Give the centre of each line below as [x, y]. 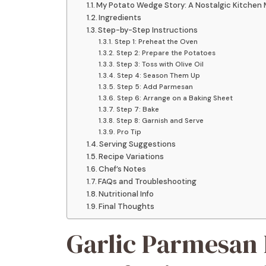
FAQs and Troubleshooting [148, 181]
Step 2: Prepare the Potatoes [166, 53]
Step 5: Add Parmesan [155, 86]
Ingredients [120, 17]
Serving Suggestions [138, 144]
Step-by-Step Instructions [148, 30]
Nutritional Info [126, 194]
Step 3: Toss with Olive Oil [160, 64]
